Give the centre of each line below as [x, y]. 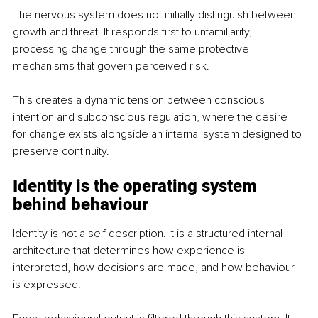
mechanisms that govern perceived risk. [111, 66]
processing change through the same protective [132, 49]
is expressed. [47, 284]
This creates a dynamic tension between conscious [140, 100]
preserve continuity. [61, 151]
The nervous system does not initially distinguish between [156, 15]
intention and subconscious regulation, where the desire [152, 117]
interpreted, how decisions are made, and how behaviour [155, 267]
